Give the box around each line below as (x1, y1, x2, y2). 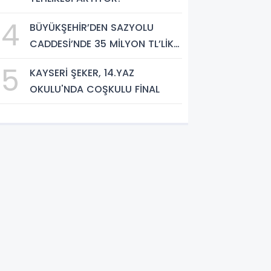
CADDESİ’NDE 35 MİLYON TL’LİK (30, 37, 174, 51)
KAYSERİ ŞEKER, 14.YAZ (30, 66, 135, 80)
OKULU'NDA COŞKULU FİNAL (30, 82, 160, 96)
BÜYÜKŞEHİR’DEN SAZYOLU (30, 21, 154, 34)
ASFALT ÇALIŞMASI (30, 53, 119, 67)
